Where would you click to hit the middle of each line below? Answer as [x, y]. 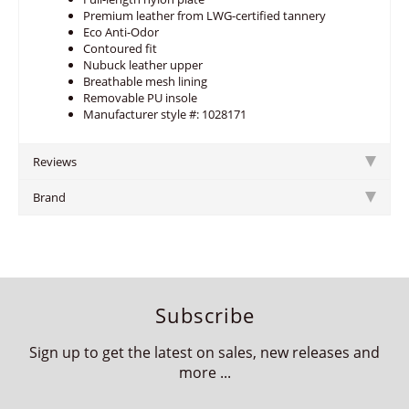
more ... [204, 372]
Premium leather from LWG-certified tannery [204, 16]
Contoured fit [120, 48]
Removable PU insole [140, 98]
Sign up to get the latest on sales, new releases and [204, 352]
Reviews [55, 162]
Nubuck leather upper [143, 65]
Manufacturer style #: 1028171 [165, 114]
